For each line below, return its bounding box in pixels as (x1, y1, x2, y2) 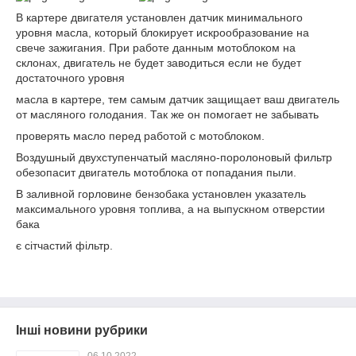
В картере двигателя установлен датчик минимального (16, 10, 303, 24)
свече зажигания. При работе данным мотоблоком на (16, 41, 296, 54)
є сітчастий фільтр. (16, 238, 113, 252)
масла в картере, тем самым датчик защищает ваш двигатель (16, 92, 339, 106)
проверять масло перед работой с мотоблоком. (16, 129, 265, 142)
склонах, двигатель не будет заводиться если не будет (16, 56, 301, 69)
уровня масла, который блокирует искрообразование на (16, 25, 309, 39)
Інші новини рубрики (16, 323, 148, 337)
